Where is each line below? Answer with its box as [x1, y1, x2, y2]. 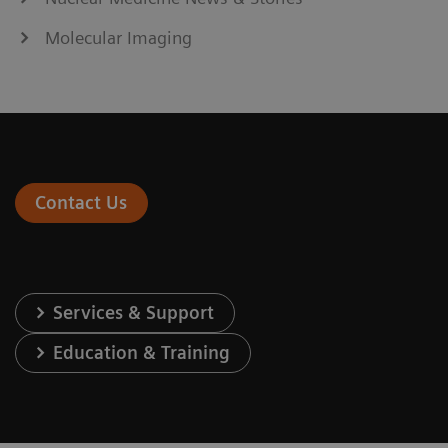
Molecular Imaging [45, 26, 192, 48]
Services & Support [53, 301, 215, 323]
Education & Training [53, 341, 231, 363]
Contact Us [35, 191, 128, 213]
